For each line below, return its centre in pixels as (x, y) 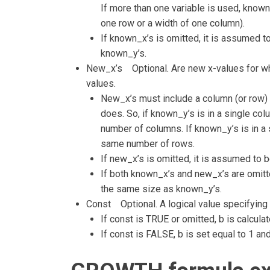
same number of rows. (147, 144)
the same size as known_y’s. (161, 189)
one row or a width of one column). (172, 24)
